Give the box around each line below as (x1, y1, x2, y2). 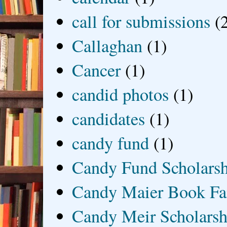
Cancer (72, 58, 121, 82)
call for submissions (72, 9, 211, 33)
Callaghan (72, 33, 143, 57)
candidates (72, 106, 145, 130)
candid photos (72, 82, 169, 106)
